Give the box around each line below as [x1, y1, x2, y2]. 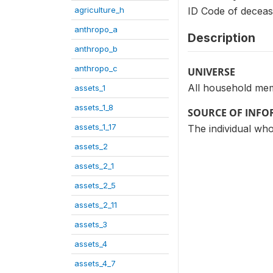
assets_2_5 [74, 180, 116, 190]
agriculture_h [74, 5, 124, 15]
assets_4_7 [74, 258, 116, 268]
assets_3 [74, 219, 107, 229]
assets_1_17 [74, 122, 116, 132]
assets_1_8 [74, 102, 113, 112]
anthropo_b [74, 44, 118, 54]
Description [188, 30, 255, 45]
